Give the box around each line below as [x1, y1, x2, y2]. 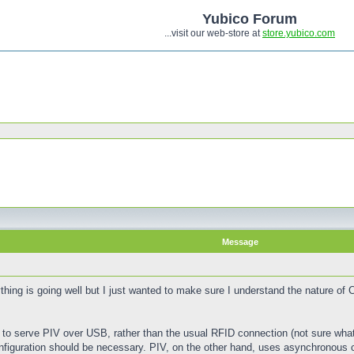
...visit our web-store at [164, 28, 262, 39]
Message [221, 237, 258, 247]
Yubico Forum [202, 11, 297, 27]
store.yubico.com [262, 28, 335, 39]
